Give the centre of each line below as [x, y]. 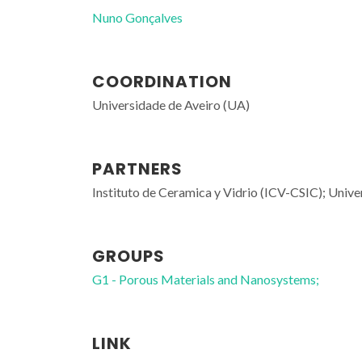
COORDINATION [162, 82]
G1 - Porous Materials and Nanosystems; [206, 279]
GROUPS [128, 256]
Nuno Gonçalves [137, 17]
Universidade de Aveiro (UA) [171, 105]
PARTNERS [137, 169]
